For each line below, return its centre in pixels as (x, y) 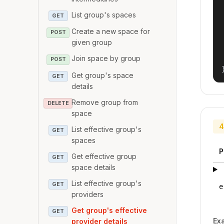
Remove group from (105, 102)
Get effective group (104, 156)
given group (92, 42)
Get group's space (103, 75)
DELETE (58, 103)
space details (94, 167)
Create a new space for (111, 31)
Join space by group (106, 58)
